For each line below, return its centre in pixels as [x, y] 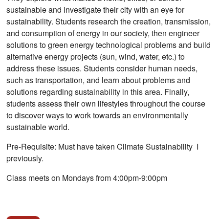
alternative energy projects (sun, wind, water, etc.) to [96, 57]
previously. [26, 158]
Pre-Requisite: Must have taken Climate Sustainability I [103, 147]
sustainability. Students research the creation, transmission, [109, 22]
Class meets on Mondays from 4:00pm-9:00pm [88, 178]
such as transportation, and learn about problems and [99, 80]
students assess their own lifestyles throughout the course [106, 104]
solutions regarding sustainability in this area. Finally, [98, 92]
